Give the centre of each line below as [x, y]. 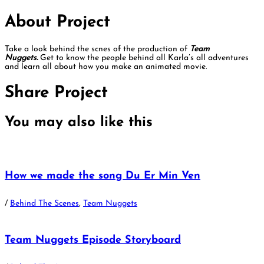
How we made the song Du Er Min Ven [103, 176]
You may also [52, 122]
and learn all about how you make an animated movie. [106, 67]
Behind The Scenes [44, 203]
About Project [57, 23]
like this [126, 122]
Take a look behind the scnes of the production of [97, 49]
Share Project [56, 93]
